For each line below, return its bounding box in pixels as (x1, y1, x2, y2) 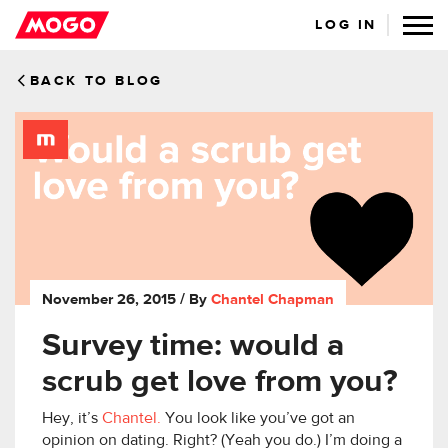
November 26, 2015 (42, 292, 176, 308)
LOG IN (315, 18, 377, 32)
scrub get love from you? (42, 366, 398, 399)
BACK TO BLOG (29, 74, 163, 88)
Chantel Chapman (211, 292, 334, 308)
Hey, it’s (42, 411, 102, 428)
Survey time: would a (42, 330, 344, 363)
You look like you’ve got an (161, 411, 355, 428)
